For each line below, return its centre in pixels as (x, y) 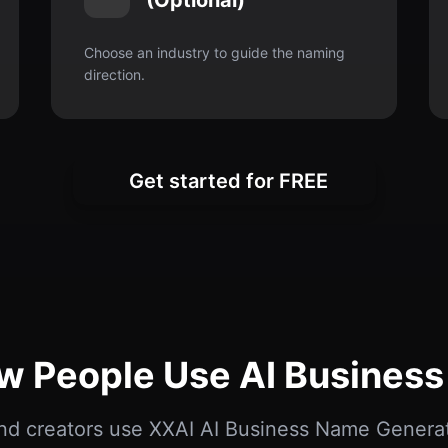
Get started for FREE (228, 181)
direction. (114, 74)
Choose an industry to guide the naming (214, 52)
